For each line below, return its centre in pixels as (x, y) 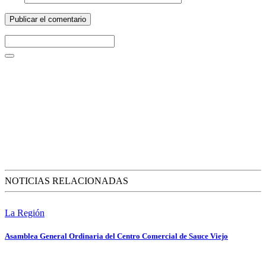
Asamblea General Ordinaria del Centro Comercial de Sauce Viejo (116, 236)
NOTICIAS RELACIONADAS (66, 180)
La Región (25, 213)
